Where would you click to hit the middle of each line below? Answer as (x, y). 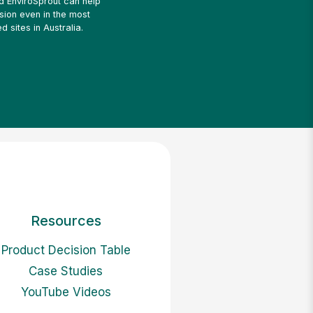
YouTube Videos (66, 292)
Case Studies (66, 271)
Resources (66, 220)
